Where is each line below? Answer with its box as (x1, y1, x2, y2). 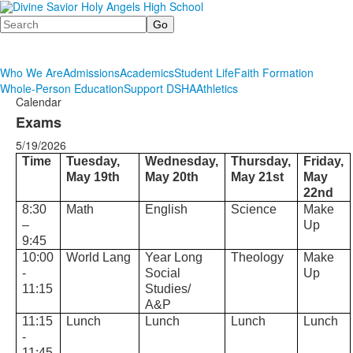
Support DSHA (124, 80, 196, 96)
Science (231, 203, 277, 216)
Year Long (145, 251, 203, 264)
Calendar (16, 94, 61, 110)
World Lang (66, 251, 132, 264)
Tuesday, (66, 154, 121, 168)
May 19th (66, 170, 121, 184)
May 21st (231, 170, 284, 184)
